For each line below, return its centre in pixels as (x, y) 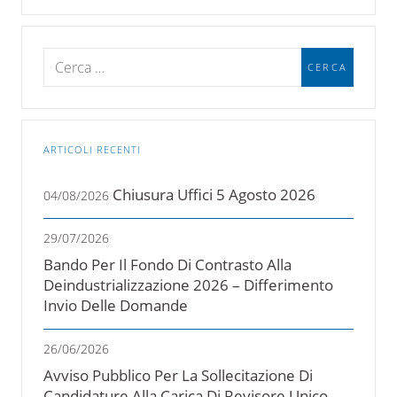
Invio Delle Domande (116, 305)
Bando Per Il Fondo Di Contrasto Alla (167, 264)
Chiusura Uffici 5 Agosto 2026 (214, 194)
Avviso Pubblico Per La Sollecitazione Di (178, 375)
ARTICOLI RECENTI (93, 149)
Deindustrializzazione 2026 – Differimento (188, 284)
